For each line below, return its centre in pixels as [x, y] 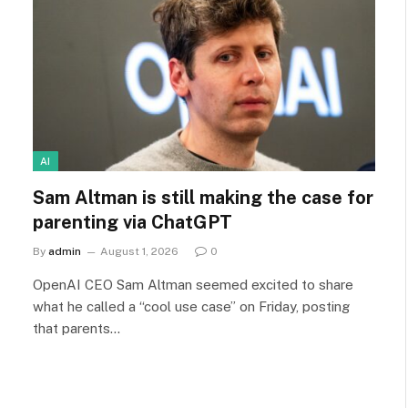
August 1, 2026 [139, 252]
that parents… [76, 329]
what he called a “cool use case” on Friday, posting [191, 307]
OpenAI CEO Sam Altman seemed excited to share [193, 285]
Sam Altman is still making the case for [203, 198]
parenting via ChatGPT [133, 223]
